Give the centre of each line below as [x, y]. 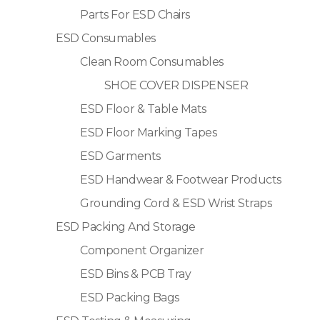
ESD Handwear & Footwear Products [181, 179]
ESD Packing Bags [130, 297]
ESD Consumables [106, 38]
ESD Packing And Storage [126, 226]
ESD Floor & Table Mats [143, 109]
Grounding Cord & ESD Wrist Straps [176, 203]
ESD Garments [120, 156]
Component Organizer [142, 250]
